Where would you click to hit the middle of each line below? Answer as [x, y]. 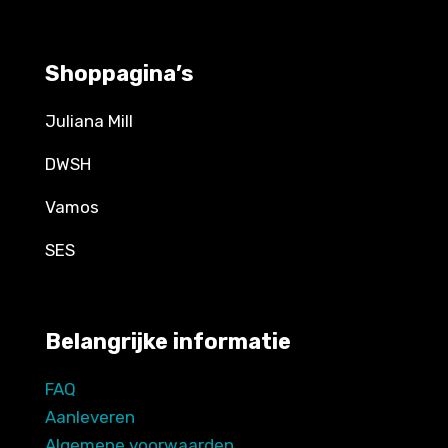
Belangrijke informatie [168, 341]
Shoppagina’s [119, 73]
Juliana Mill [89, 121]
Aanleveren [90, 417]
